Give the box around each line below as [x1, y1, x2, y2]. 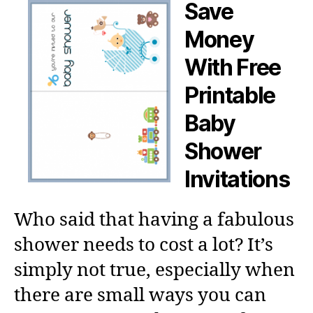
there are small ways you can [14, 284, 266, 307]
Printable [184, 81, 276, 109]
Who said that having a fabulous [14, 208, 294, 231]
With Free [184, 53, 282, 81]
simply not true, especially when [14, 259, 295, 282]
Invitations [184, 165, 290, 193]
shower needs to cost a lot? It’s [14, 233, 273, 256]
